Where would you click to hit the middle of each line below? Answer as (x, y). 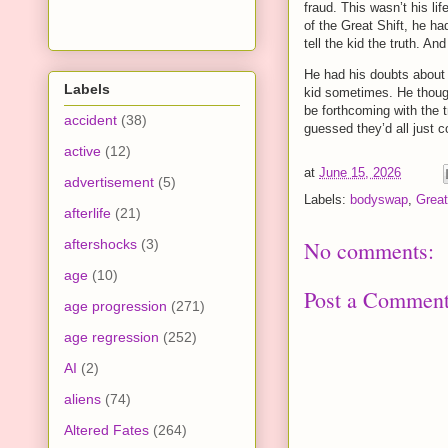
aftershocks (100, 243)
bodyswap (379, 200)
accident (90, 119)
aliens (82, 398)
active (82, 150)
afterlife (87, 212)
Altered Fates (106, 429)
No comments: (369, 251)
